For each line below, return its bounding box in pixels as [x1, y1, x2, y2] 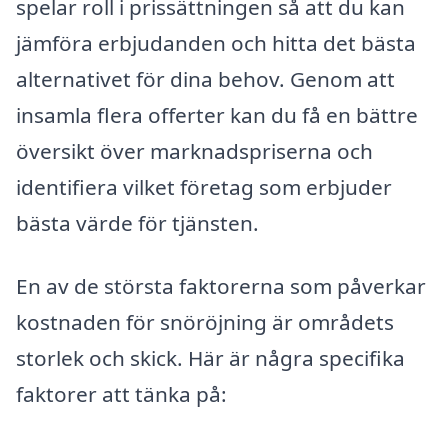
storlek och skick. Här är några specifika [16, 344, 405, 373]
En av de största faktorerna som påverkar [16, 272, 426, 301]
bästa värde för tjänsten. [16, 208, 259, 237]
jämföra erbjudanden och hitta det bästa [16, 28, 416, 57]
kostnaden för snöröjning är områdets [16, 308, 394, 337]
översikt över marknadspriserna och [16, 136, 373, 165]
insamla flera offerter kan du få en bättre [16, 100, 418, 129]
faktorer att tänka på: [16, 380, 227, 409]
